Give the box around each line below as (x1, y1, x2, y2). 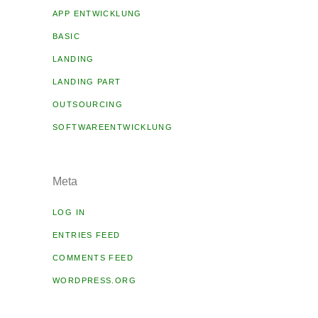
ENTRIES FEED (53, 231, 121, 240)
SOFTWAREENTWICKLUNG (53, 123, 173, 132)
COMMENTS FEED (53, 253, 133, 263)
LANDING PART (53, 77, 121, 87)
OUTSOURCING (53, 100, 124, 109)
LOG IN (53, 208, 86, 217)
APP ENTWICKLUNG (53, 9, 142, 18)
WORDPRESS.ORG (53, 276, 136, 285)
